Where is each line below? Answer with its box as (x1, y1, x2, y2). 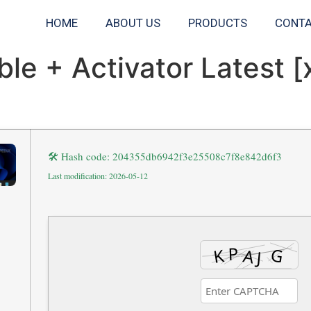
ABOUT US (106, 16, 161, 30)
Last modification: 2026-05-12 (48, 170, 148, 181)
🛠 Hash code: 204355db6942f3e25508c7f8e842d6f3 (48, 149, 282, 163)
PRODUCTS (188, 16, 248, 30)
